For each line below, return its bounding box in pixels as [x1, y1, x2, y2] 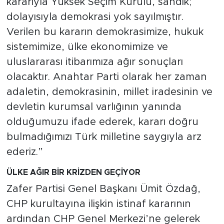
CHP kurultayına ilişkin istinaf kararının [6, 199, 191, 209]
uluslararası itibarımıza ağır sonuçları [6, 56, 183, 67]
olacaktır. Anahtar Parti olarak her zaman [6, 71, 207, 82]
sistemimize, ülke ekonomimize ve [6, 41, 168, 52]
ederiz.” [6, 146, 43, 157]
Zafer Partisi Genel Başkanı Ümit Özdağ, [6, 184, 200, 194]
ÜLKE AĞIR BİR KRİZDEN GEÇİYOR [6, 168, 140, 176]
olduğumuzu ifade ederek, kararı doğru [6, 116, 198, 127]
